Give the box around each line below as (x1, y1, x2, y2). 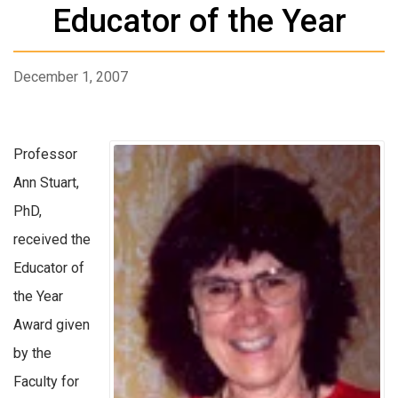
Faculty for (13, 372, 79, 390)
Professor (13, 145, 77, 163)
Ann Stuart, (13, 173, 79, 191)
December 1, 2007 (13, 68, 128, 85)
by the (13, 344, 52, 362)
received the (13, 230, 91, 248)
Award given (13, 315, 90, 333)
